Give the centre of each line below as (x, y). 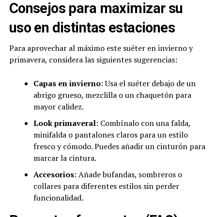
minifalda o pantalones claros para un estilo (110, 135)
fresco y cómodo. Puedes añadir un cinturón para (119, 147)
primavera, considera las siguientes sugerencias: (93, 60)
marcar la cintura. (65, 158)
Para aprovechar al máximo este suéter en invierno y (101, 48)
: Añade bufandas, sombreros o (128, 175)
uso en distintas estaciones (92, 28)
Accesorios (54, 175)
